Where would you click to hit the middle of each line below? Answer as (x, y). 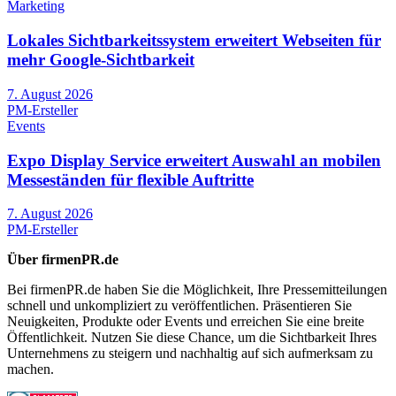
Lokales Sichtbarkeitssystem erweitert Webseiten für (194, 41)
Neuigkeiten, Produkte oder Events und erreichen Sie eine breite (186, 322)
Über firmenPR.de (63, 260)
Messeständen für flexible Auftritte (130, 179)
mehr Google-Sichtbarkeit (101, 60)
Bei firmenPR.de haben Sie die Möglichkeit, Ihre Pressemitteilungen (197, 290)
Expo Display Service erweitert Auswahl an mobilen (194, 160)
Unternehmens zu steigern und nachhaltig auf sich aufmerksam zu (190, 354)
